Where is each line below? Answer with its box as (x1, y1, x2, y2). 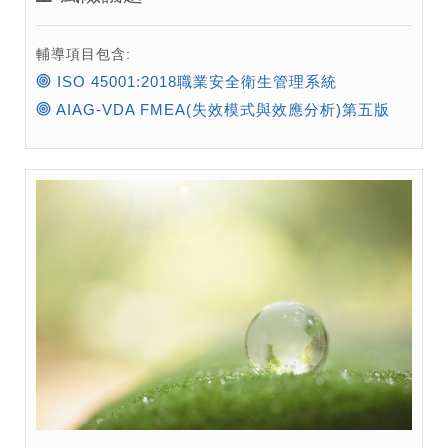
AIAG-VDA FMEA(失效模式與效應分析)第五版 (52, 100, 390, 118)
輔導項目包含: (36, 45, 131, 62)
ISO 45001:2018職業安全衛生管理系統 (52, 72, 337, 90)
